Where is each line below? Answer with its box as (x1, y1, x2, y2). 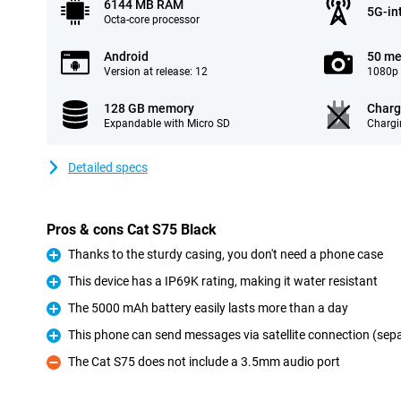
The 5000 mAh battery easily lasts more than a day (68, 301, 348, 315)
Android (104, 49, 149, 64)
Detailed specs (68, 160, 148, 175)
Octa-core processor (104, 13, 200, 26)
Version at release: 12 (104, 65, 208, 78)
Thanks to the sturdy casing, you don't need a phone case (68, 247, 383, 261)
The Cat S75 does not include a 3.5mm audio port (68, 354, 340, 369)
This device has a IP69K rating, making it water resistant (68, 274, 378, 288)
